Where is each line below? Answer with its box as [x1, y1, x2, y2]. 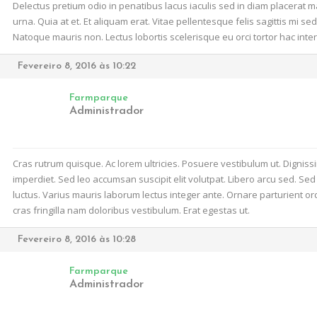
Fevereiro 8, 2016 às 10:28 [18, 234, 136, 245]
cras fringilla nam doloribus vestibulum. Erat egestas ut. [13, 204, 250, 217]
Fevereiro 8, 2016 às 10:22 [18, 61, 136, 71]
